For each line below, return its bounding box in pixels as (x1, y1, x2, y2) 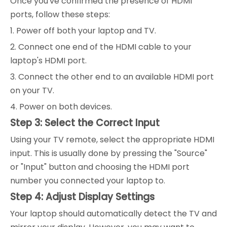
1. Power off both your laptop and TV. (10, 25, 156, 36)
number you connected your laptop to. (10, 175, 165, 186)
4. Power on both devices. (10, 101, 112, 112)
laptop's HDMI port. (10, 55, 87, 66)
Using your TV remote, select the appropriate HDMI (10, 134, 214, 145)
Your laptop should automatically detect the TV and (10, 208, 217, 219)
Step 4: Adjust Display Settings (10, 190, 155, 204)
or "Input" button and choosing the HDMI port (10, 161, 190, 173)
